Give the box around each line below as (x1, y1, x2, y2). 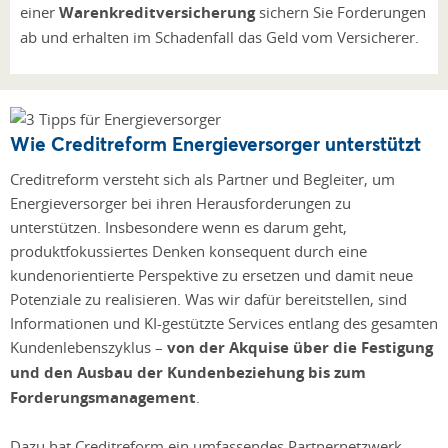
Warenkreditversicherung (59, 2, 255, 24)
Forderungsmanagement (10, 387, 196, 409)
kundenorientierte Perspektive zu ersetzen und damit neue (10, 265, 413, 286)
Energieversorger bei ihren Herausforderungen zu (10, 193, 351, 214)
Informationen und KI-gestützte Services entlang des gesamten (10, 313, 438, 334)
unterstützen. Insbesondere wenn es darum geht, (10, 217, 347, 238)
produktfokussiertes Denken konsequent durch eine (10, 241, 367, 262)
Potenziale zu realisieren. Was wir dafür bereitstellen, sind (10, 289, 407, 310)
